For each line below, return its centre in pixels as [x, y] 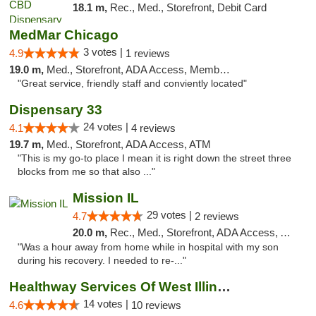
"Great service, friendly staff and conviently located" [132, 84]
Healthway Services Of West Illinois [224, 287]
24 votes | [107, 127]
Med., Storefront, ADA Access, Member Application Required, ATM [133, 69]
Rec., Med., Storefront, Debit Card [188, 7]
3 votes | [104, 52]
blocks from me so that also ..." [86, 172]
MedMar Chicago [64, 35]
